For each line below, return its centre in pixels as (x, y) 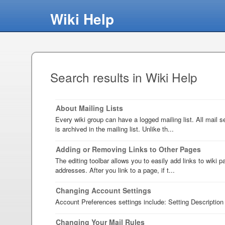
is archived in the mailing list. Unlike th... (115, 129)
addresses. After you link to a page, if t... (115, 170)
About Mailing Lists (89, 108)
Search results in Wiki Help (124, 77)
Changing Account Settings (103, 190)
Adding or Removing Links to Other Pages (128, 149)
